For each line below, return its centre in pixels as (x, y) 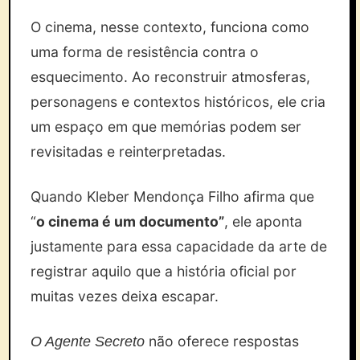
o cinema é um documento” (131, 221)
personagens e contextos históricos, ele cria (178, 102)
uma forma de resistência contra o (145, 52)
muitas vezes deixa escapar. (127, 296)
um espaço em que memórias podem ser (166, 127)
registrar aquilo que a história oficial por (164, 271)
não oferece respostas (222, 341)
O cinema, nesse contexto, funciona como (170, 27)
